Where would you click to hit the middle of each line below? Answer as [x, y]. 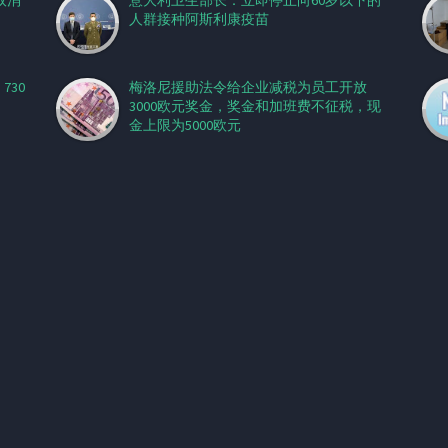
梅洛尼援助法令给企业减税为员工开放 [247, 87]
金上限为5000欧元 [184, 125]
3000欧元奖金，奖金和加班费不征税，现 [254, 106]
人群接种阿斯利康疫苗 [198, 19]
